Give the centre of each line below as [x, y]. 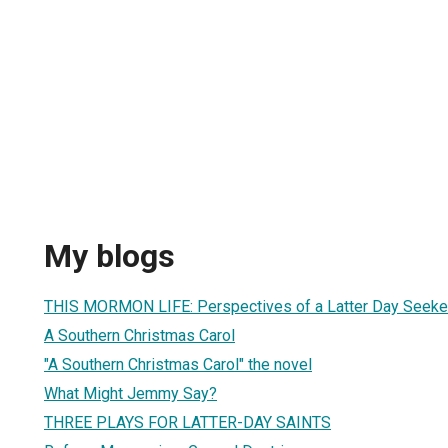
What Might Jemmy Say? [130, 393]
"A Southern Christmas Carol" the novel [178, 364]
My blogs [109, 256]
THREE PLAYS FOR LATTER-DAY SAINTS [187, 422]
